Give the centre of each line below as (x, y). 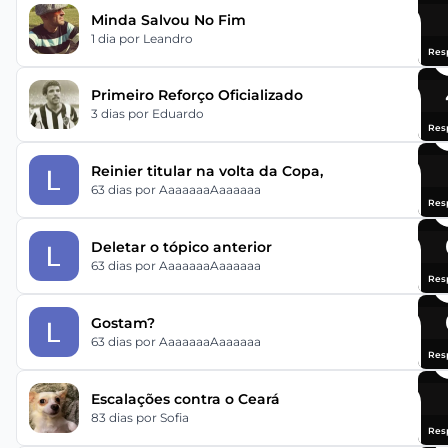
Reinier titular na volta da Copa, (206, 171)
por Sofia (162, 417)
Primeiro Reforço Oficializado (196, 95)
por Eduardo (165, 114)
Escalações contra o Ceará (185, 398)
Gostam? (122, 322)
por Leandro (155, 38)
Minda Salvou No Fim (168, 19)
